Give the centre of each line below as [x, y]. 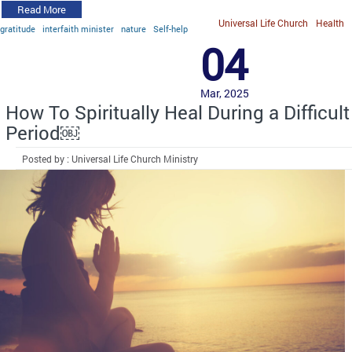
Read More [42, 9]
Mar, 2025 [225, 93]
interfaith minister [78, 28]
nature [134, 28]
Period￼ [42, 132]
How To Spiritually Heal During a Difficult [178, 112]
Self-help [170, 28]
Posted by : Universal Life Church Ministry [110, 158]
